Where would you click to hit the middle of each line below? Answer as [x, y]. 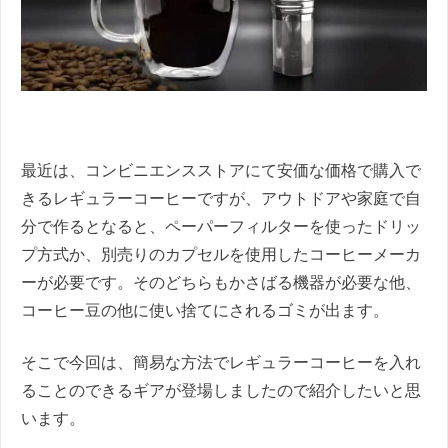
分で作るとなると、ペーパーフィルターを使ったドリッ [221, 227]
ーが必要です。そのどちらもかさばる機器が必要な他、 [221, 283]
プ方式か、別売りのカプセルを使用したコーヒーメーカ [221, 255]
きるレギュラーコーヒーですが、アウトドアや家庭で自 [221, 199]
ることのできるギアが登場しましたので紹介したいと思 [221, 391]
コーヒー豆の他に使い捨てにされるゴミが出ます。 [205, 311]
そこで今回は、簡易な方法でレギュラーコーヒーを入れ [221, 363]
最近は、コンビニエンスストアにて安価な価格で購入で [221, 171]
